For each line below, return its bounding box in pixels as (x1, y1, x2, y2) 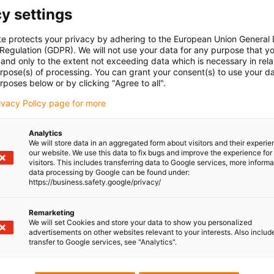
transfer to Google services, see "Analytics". (29, 237, 177, 246)
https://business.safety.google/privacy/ (29, 177, 161, 187)
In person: (158, 207, 197, 218)
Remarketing (29, 207, 75, 217)
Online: (158, 242, 187, 252)
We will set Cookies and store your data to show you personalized (29, 217, 252, 227)
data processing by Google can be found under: (29, 167, 190, 177)
